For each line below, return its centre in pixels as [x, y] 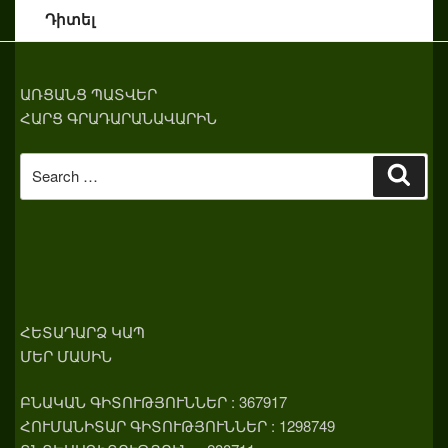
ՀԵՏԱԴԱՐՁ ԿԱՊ [82, 331]
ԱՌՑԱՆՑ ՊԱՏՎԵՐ [88, 93]
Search [44, 164]
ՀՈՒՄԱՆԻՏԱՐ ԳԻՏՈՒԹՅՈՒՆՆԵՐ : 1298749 [177, 425]
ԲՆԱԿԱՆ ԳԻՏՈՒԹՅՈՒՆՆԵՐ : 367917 [153, 401]
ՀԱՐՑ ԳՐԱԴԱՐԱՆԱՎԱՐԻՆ [118, 117]
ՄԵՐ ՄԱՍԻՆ [66, 355]
